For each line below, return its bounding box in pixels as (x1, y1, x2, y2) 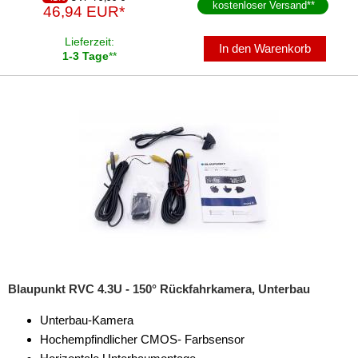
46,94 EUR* (43, 2, 125, 20)
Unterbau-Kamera (40, 312, 133, 327)
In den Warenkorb (219, 41, 312, 55)
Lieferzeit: (65, 34, 114, 48)
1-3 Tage (62, 49, 109, 62)
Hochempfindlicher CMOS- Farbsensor (40, 332, 245, 346)
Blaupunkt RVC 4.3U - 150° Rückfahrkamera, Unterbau (8, 281, 310, 296)
